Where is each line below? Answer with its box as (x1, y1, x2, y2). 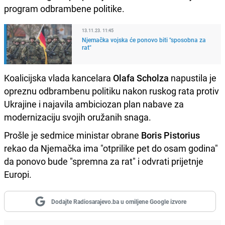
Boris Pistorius (139, 129, 200, 141)
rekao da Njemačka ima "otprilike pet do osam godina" (4, 142, 218, 154)
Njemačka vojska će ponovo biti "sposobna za (82, 35, 206, 44)
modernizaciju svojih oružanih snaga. (4, 110, 151, 123)
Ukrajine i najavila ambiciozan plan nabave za (4, 97, 184, 110)
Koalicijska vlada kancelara (4, 71, 111, 84)
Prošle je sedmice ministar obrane (4, 129, 139, 141)
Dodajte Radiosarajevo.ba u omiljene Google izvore (51, 197, 186, 205)
